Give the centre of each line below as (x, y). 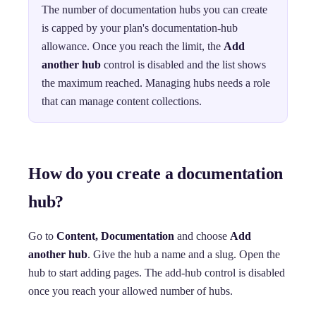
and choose (202, 236)
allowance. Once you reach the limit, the (133, 46)
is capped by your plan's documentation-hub (140, 28)
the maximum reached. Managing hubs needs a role (156, 83)
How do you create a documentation (156, 174)
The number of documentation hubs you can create (155, 10)
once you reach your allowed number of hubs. (130, 291)
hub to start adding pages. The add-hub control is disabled (157, 273)
